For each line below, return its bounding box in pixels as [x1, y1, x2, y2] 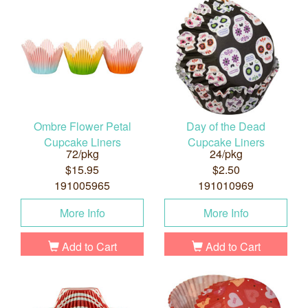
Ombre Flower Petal [33, 118, 131, 135]
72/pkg [65, 146, 99, 162]
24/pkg [209, 146, 243, 162]
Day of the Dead [186, 118, 265, 135]
